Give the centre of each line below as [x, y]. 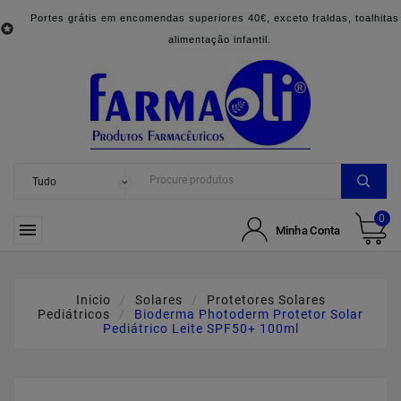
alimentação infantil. [219, 39]
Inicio [93, 300]
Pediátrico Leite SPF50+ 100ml [200, 328]
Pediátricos [74, 314]
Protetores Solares [266, 300]
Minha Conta [308, 230]
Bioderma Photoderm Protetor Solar [249, 314]
